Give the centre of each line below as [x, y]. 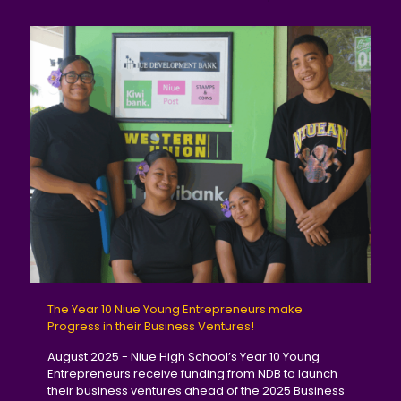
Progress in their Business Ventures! [151, 326]
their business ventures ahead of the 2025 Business [196, 390]
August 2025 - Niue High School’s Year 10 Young [183, 356]
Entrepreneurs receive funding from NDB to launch [192, 373]
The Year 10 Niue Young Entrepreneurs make [175, 309]
